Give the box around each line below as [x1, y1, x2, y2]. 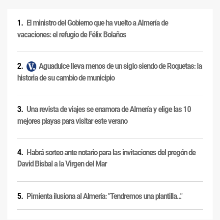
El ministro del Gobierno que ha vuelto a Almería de [27, 18, 168, 28]
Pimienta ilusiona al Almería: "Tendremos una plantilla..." [27, 192, 182, 201]
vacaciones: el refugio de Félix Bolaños [17, 29, 126, 39]
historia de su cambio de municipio [17, 73, 114, 82]
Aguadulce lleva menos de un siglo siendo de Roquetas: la [39, 61, 202, 71]
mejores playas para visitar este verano [17, 116, 127, 126]
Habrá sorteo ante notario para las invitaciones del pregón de [27, 148, 195, 158]
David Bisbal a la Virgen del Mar [17, 159, 107, 169]
